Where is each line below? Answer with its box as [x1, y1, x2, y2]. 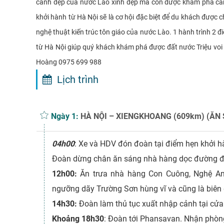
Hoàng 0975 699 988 [36, 57, 101, 66]
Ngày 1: [49, 111, 80, 121]
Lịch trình [52, 73, 98, 85]
